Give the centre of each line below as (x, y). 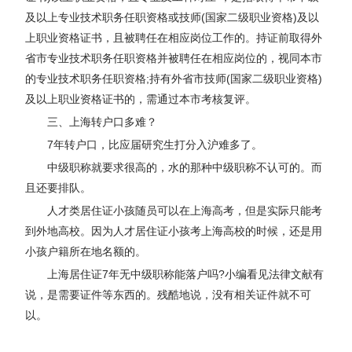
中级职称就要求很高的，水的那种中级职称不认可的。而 (185, 167)
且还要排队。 (59, 187)
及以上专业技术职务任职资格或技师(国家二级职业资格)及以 (172, 17)
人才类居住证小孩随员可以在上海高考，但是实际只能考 (185, 210)
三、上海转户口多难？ (103, 121)
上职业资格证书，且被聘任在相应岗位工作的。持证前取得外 (174, 37)
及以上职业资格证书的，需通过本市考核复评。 (141, 99)
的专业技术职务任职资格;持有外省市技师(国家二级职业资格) (174, 78)
